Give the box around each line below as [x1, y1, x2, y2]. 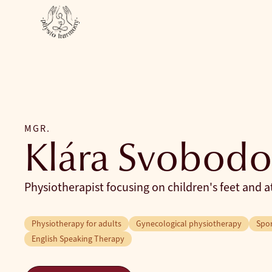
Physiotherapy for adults [32, 219, 121, 229]
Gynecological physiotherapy [136, 219, 242, 229]
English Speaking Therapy [32, 234, 124, 244]
